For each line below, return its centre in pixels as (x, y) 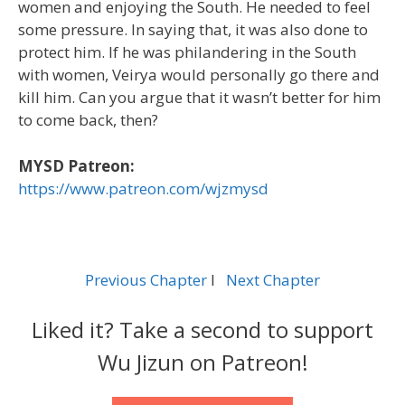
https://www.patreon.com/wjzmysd (143, 188)
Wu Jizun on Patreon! (202, 363)
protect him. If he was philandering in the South (187, 52)
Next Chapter (273, 279)
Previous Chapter (146, 279)
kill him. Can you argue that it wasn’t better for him (199, 98)
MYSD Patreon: (76, 165)
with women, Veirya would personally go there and (199, 75)
